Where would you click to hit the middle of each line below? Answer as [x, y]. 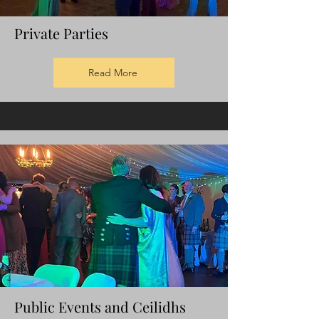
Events [80, 307]
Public [36, 307]
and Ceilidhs [143, 307]
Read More [113, 73]
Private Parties [61, 33]
